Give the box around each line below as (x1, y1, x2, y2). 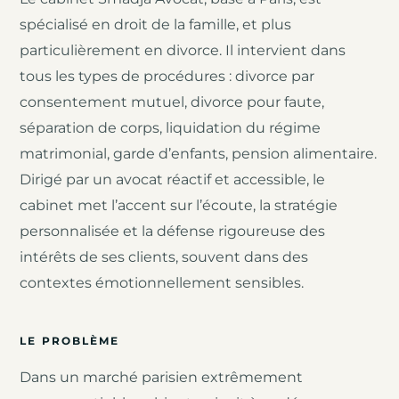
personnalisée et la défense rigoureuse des (20, 222, 326, 240)
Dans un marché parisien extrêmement (20, 369, 304, 387)
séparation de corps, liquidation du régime (20, 118, 322, 136)
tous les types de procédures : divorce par (20, 67, 315, 85)
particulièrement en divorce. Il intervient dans (20, 41, 346, 59)
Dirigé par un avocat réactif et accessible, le (20, 170, 326, 188)
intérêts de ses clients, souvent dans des (20, 248, 309, 265)
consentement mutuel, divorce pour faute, (20, 93, 325, 110)
